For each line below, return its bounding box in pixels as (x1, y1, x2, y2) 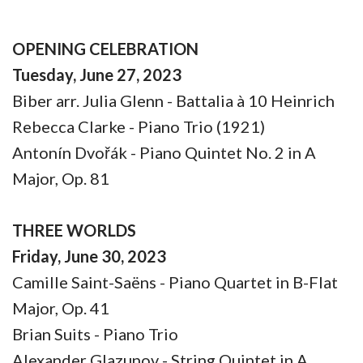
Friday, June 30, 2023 (12, 246, 166, 266)
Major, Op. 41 (12, 297, 109, 318)
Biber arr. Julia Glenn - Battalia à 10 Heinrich (12, 90, 335, 110)
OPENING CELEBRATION (12, 38, 199, 58)
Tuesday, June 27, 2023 (12, 64, 185, 84)
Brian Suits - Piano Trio (12, 323, 178, 344)
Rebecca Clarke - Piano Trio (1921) (12, 116, 265, 136)
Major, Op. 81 (12, 168, 109, 188)
